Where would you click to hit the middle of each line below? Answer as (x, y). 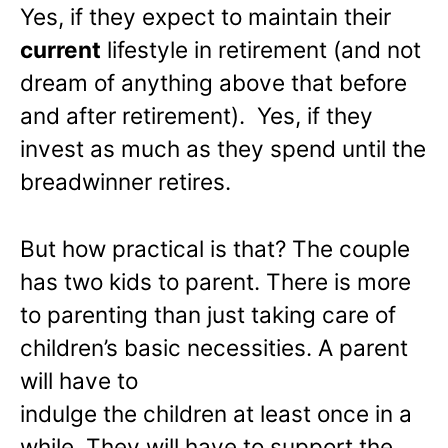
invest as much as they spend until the (223, 149)
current (60, 50)
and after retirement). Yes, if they (196, 116)
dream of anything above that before (213, 83)
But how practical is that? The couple (215, 249)
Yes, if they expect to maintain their (205, 17)
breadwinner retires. (125, 182)
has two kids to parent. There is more (215, 282)
